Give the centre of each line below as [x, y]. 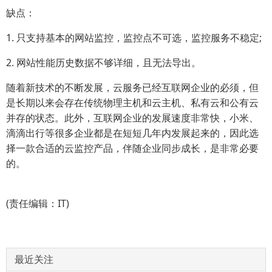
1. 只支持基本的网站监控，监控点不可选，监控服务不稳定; [134, 37]
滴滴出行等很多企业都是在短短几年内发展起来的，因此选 [132, 133]
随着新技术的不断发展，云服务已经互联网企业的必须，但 [132, 87]
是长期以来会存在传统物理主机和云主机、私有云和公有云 [132, 102]
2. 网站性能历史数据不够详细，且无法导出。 [104, 62]
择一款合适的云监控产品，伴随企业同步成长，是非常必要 [132, 148]
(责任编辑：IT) [38, 203]
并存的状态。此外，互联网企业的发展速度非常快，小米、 [132, 117]
